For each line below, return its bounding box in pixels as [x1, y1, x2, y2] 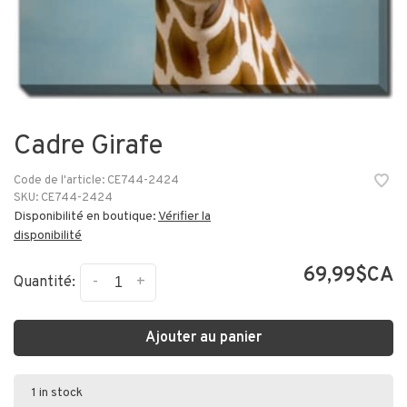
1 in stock [32, 385, 83, 401]
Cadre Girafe [14, 130, 163, 164]
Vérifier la [158, 209, 211, 224]
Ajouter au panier [145, 329, 262, 347]
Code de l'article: [14, 174, 104, 188]
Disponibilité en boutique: [14, 209, 158, 224]
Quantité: [14, 273, 75, 293]
